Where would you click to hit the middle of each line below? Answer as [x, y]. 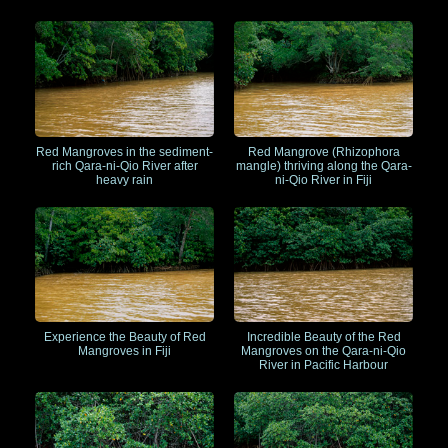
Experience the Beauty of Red [124, 336]
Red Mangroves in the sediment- [124, 151]
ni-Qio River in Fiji [323, 179]
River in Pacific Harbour [323, 364]
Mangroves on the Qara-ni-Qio [323, 350]
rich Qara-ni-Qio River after [124, 165]
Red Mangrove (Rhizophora [323, 151]
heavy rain [124, 179]
